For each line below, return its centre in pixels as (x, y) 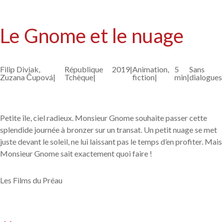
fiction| (145, 77)
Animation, (151, 69)
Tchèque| (80, 77)
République (84, 69)
